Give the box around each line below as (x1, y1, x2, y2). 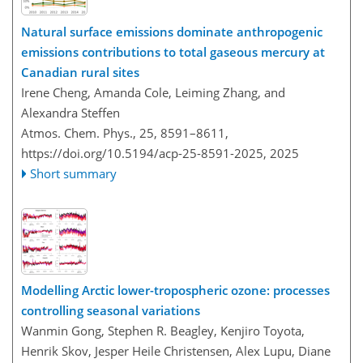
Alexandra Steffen (21, 104, 120, 121)
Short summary (30, 164, 117, 181)
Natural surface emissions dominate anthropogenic (21, 23, 322, 40)
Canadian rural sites (21, 63, 139, 80)
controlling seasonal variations (21, 302, 200, 319)
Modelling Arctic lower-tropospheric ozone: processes (21, 282, 330, 299)
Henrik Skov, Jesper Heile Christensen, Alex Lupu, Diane (21, 343, 331, 360)
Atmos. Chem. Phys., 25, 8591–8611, (21, 124, 228, 141)
